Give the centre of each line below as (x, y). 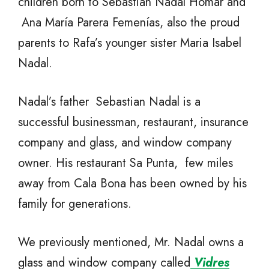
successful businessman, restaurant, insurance (133, 122)
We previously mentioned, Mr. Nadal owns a (131, 243)
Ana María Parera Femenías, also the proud (129, 23)
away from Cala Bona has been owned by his (132, 184)
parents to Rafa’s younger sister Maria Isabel (130, 43)
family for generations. (75, 204)
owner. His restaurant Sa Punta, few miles (125, 163)
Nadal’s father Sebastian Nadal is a (109, 102)
